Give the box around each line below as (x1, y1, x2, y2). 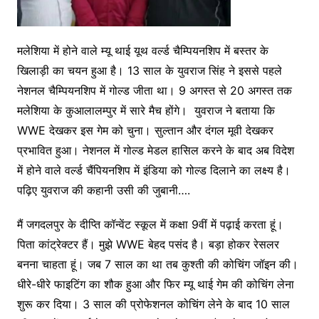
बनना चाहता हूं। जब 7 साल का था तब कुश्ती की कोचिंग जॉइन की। (16, 256, 298, 271)
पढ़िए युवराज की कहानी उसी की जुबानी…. (16, 182, 190, 197)
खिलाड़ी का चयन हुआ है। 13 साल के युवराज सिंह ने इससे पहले (16, 63, 282, 78)
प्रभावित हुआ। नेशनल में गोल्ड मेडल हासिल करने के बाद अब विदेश (16, 142, 294, 157)
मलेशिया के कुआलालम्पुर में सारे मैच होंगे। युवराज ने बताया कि (16, 103, 275, 117)
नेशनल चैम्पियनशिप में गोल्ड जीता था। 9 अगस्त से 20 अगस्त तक (16, 83, 292, 98)
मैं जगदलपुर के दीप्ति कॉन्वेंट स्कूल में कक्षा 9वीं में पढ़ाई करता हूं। (16, 216, 283, 231)
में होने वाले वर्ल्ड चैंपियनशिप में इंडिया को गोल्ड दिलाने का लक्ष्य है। (16, 162, 291, 177)
